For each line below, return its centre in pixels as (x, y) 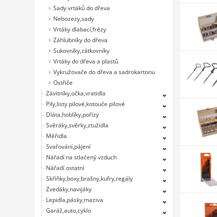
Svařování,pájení (68, 147)
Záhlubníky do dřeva (80, 40)
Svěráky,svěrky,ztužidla (77, 125)
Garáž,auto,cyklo (69, 210)
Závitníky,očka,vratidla (76, 93)
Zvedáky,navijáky (69, 189)
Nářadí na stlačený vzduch (81, 157)
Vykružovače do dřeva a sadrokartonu (104, 72)
